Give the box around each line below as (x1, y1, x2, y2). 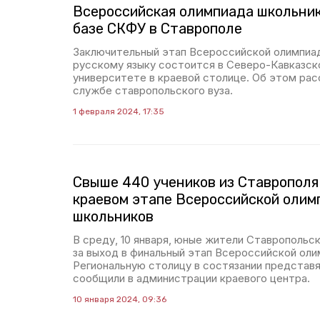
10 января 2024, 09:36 (73, 294, 166, 304)
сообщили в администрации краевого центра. (73, 271, 310, 285)
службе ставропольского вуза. (73, 84, 233, 97)
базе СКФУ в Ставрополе (73, 20, 242, 37)
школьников (73, 208, 154, 225)
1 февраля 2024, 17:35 (73, 106, 164, 116)
